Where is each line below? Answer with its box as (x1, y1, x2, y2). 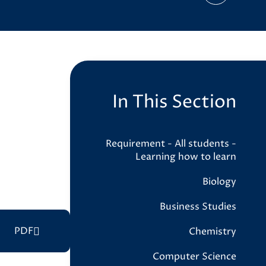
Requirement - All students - (106, 137, 236, 150)
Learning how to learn (135, 150, 236, 163)
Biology (202, 175, 236, 188)
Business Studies (160, 200, 236, 213)
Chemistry (189, 225, 236, 238)
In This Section (112, 90, 236, 115)
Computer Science (153, 250, 236, 263)
